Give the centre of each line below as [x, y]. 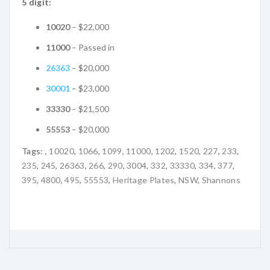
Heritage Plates [143, 180]
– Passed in [92, 47]
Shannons [221, 180]
